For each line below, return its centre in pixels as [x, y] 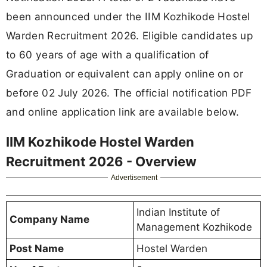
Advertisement [134, 177]
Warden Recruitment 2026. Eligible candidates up [130, 36]
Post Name [37, 248]
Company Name [49, 219]
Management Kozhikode [194, 227]
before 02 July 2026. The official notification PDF [129, 93]
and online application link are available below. [123, 112]
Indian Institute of [178, 212]
